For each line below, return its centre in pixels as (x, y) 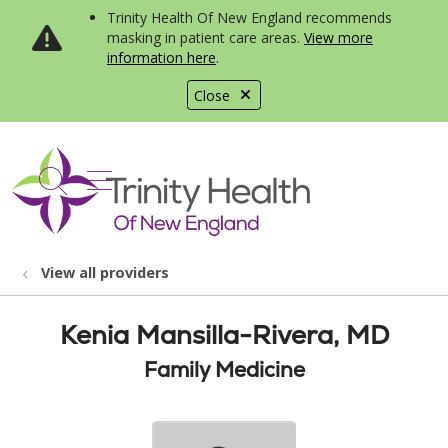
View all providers (105, 272)
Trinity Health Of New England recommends (249, 17)
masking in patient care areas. (205, 37)
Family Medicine (224, 369)
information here (161, 57)
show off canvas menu (233, 177)
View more (338, 37)
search (95, 191)
